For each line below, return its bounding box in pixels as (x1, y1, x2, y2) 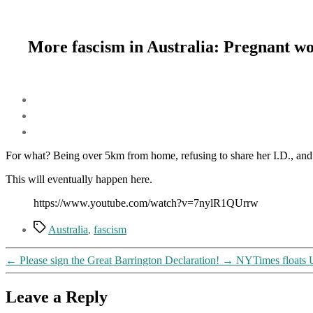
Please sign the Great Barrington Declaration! (20, 254, 219, 266)
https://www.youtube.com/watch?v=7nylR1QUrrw (34, 196, 259, 209)
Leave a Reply (6, 287, 108, 306)
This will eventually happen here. (6, 173, 152, 185)
